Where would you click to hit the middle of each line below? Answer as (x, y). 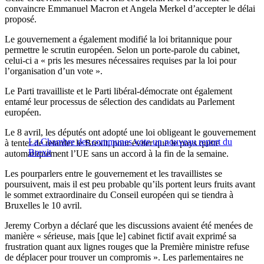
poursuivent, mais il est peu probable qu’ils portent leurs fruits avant (130, 184)
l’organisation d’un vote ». (54, 71)
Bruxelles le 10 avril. (43, 206)
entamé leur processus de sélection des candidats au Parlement (120, 102)
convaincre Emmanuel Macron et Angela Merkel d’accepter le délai (130, 9)
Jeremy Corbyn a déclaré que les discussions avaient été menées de (129, 226)
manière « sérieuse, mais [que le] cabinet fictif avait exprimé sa (121, 236)
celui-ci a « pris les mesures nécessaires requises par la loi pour (121, 61)
